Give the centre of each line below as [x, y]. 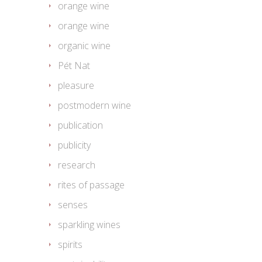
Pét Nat [74, 66]
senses [73, 205]
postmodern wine [94, 106]
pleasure [76, 86]
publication [80, 125]
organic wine [84, 46]
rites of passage [91, 185]
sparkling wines [89, 225]
